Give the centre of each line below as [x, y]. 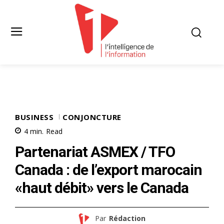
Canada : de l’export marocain [108, 169]
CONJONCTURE [92, 117]
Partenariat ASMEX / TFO [95, 151]
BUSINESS [34, 117]
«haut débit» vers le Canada [102, 187]
